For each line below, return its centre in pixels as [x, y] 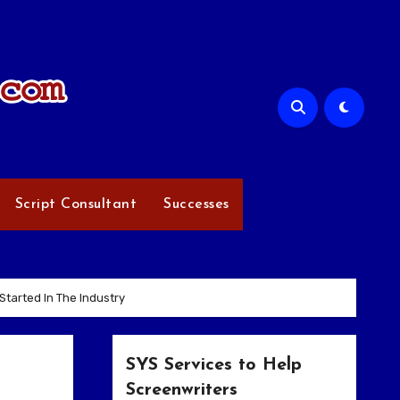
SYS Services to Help [213, 365]
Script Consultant [76, 204]
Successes [196, 204]
